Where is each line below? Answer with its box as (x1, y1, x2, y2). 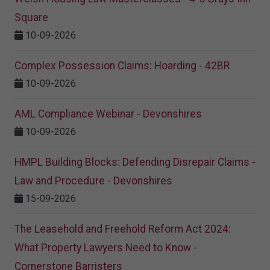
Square (14, 11, 48, 24)
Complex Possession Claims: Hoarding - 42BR (14, 59, 230, 72)
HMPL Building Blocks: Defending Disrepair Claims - (14, 155, 256, 168)
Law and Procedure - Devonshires (14, 174, 172, 187)
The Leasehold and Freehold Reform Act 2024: (14, 222, 231, 235)
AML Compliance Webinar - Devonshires (14, 107, 202, 120)
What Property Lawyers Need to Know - (14, 241, 197, 254)
